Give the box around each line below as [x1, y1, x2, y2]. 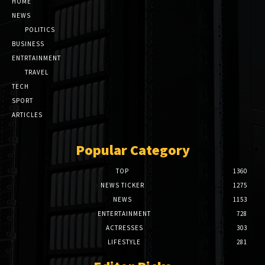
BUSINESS [12, 39, 44, 48]
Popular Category [75, 140, 190, 159]
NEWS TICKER [101, 180, 144, 189]
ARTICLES [12, 110, 43, 119]
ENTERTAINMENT [98, 209, 151, 218]
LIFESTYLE [108, 237, 141, 246]
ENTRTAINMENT [12, 53, 61, 62]
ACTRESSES [105, 223, 143, 232]
